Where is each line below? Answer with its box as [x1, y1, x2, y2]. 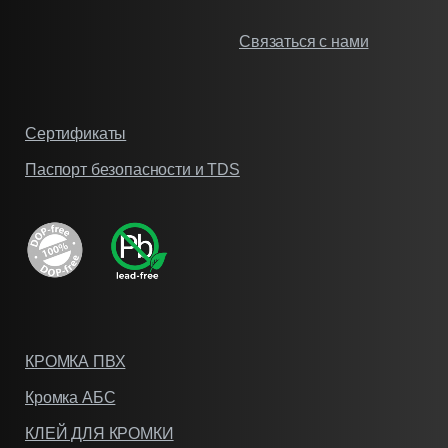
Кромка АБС [25, 388, 116, 406]
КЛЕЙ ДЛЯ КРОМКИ [25, 424, 174, 442]
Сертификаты [25, 124, 127, 142]
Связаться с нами [239, 32, 369, 50]
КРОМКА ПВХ [25, 352, 126, 370]
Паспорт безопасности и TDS [25, 160, 240, 178]
